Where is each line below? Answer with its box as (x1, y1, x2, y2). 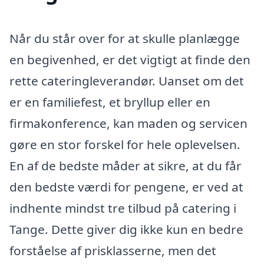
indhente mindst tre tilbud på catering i (9, 199, 236, 216)
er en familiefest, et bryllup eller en (9, 93, 210, 110)
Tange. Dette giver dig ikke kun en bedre (9, 220, 243, 237)
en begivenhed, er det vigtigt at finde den (9, 51, 250, 68)
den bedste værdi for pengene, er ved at (9, 178, 243, 195)
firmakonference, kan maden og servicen (9, 114, 247, 131)
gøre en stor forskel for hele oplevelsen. (9, 136, 240, 153)
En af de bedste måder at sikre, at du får (9, 157, 242, 174)
